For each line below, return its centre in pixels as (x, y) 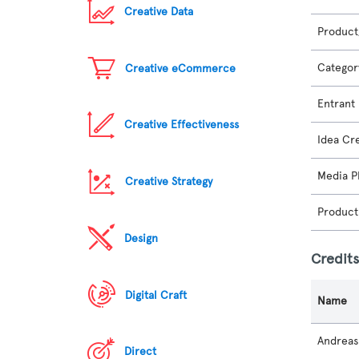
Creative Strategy (169, 182)
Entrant (337, 104)
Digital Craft (156, 295)
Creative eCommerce (181, 68)
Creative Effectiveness (182, 125)
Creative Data (159, 11)
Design (141, 238)
